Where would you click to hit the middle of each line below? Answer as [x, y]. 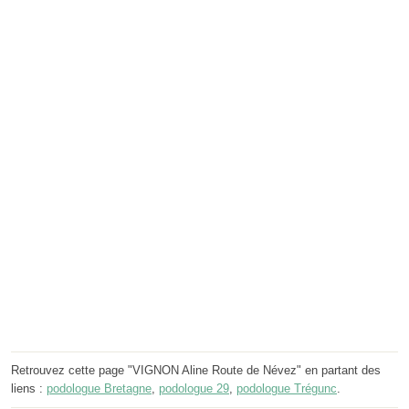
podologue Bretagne [99, 389]
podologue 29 [194, 389]
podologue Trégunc [287, 389]
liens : [29, 389]
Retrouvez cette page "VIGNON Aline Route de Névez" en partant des [196, 371]
